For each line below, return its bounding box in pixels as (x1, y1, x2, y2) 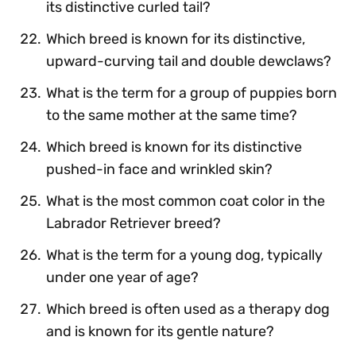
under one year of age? (46, 268, 199, 286)
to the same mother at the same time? (46, 106, 297, 124)
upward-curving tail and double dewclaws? (46, 52, 331, 70)
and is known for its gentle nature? (46, 322, 274, 340)
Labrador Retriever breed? (46, 214, 221, 232)
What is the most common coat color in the (46, 192, 325, 210)
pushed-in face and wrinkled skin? (46, 160, 273, 178)
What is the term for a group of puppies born (46, 83, 337, 102)
